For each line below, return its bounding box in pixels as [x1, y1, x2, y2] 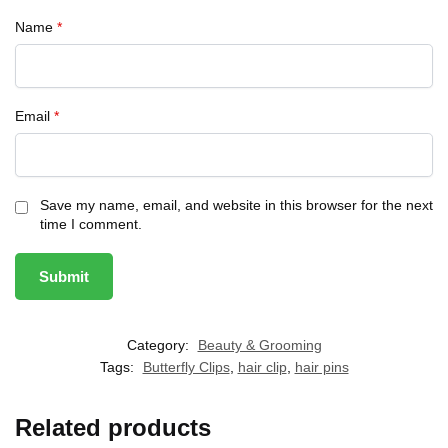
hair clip [237, 359, 287, 376]
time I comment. [40, 215, 142, 232]
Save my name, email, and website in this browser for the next [40, 196, 433, 213]
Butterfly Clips [142, 359, 230, 376]
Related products [15, 414, 211, 442]
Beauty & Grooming [197, 337, 322, 354]
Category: [126, 337, 193, 354]
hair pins [294, 359, 349, 376]
